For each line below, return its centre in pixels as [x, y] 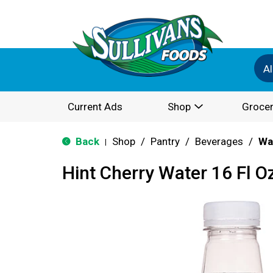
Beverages [219, 141]
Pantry [165, 141]
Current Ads [95, 107]
